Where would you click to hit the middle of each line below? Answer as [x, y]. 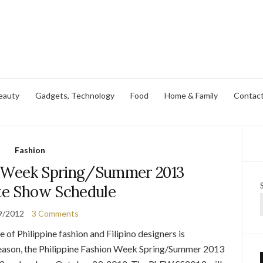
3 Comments [55, 213]
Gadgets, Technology [75, 95]
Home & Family [191, 95]
